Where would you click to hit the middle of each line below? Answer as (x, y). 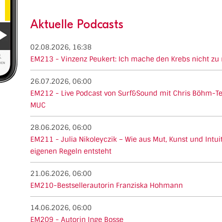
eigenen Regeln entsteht (71, 151)
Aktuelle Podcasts (77, 24)
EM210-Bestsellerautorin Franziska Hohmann (107, 185)
